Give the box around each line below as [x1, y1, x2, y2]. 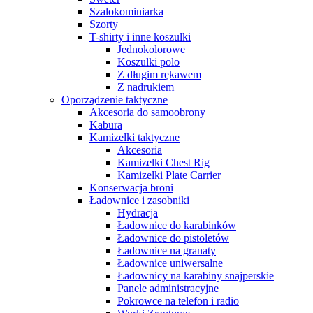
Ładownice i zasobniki [89, 194, 189, 207]
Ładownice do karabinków [117, 219, 236, 232]
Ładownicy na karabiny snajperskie [117, 270, 274, 282]
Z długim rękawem [117, 68, 201, 81]
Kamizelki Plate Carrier [117, 169, 221, 182]
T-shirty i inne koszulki [89, 31, 191, 43]
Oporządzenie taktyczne [61, 94, 168, 106]
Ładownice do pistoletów [117, 232, 229, 245]
